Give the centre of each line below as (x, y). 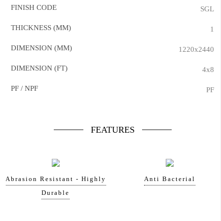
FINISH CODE (34, 7)
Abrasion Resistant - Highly (55, 179)
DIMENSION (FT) (39, 68)
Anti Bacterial (169, 179)
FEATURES (112, 130)
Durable (55, 193)
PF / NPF (24, 88)
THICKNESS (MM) (41, 28)
